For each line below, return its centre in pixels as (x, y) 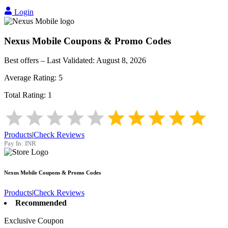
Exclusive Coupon (34, 221)
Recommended (41, 203)
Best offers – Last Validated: (50, 61)
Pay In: (14, 144)
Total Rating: (26, 95)
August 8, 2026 (121, 61)
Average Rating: (31, 78)
